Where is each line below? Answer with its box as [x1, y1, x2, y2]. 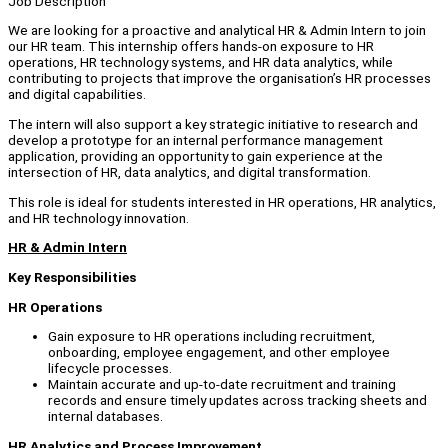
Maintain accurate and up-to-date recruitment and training [48, 376, 396, 393]
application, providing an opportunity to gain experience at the [8, 148, 383, 165]
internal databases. [48, 408, 163, 425]
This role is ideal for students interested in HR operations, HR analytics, [8, 193, 436, 210]
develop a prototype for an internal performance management [8, 132, 383, 149]
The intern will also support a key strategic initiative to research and [8, 116, 418, 133]
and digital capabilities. [8, 86, 146, 103]
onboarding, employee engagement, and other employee [48, 344, 390, 361]
